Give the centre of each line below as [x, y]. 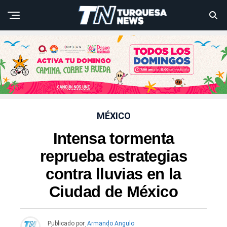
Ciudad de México [113, 192]
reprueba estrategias [113, 157]
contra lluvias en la [113, 174]
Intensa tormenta [113, 139]
